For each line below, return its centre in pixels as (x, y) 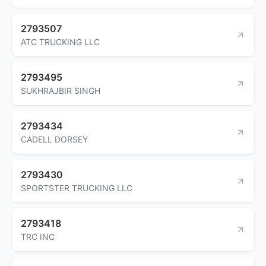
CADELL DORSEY (54, 139)
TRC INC (38, 236)
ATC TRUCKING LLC (60, 42)
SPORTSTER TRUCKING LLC (77, 188)
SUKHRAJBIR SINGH (61, 90)
